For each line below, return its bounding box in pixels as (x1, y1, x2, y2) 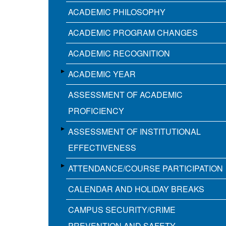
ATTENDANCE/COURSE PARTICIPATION (68, 162, 223, 175)
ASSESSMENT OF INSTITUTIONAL (68, 126, 201, 138)
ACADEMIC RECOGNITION (68, 47, 170, 60)
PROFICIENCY (68, 105, 124, 117)
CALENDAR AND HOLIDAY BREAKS (68, 183, 204, 195)
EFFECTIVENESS (68, 142, 136, 154)
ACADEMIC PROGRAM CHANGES (68, 27, 198, 39)
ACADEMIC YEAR (68, 68, 136, 80)
